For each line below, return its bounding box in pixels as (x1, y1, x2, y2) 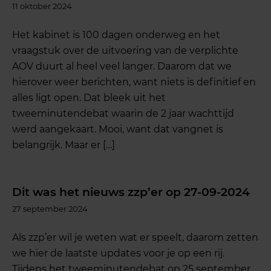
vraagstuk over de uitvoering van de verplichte (12, 44, 239, 56)
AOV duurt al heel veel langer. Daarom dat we (12, 60, 232, 72)
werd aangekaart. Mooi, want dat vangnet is (12, 123, 224, 135)
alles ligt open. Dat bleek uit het (12, 91, 166, 103)
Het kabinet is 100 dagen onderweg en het (12, 28, 221, 41)
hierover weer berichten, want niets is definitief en (12, 76, 256, 88)
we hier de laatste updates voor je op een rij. (12, 247, 225, 259)
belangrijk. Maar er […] (12, 139, 116, 151)
